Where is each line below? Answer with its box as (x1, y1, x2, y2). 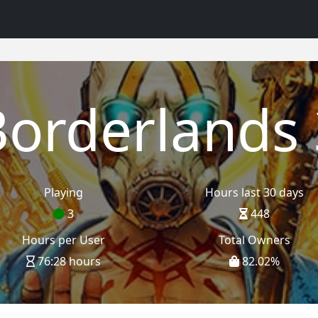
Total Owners (219, 232, 290, 248)
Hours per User (22, 232, 105, 248)
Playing (44, 185, 83, 200)
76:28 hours (35, 253, 101, 269)
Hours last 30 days (205, 185, 304, 200)
